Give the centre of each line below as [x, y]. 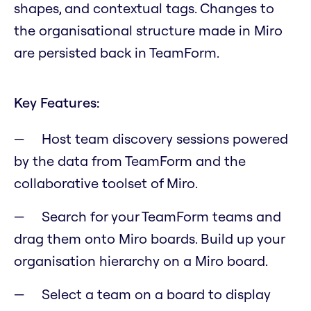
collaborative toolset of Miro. [106, 183]
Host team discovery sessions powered [165, 139]
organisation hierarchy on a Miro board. [141, 261]
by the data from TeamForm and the [130, 161]
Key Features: [57, 103]
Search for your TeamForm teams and [161, 217]
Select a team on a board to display [156, 294]
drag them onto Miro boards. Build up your [149, 239]
